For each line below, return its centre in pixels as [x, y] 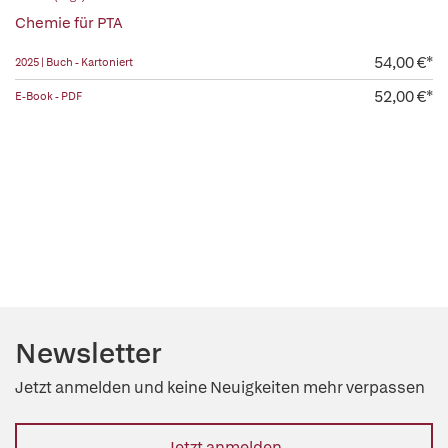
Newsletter [88, 353]
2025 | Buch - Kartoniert [74, 62]
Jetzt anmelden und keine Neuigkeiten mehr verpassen [220, 387]
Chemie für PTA [69, 23]
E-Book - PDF [48, 96]
